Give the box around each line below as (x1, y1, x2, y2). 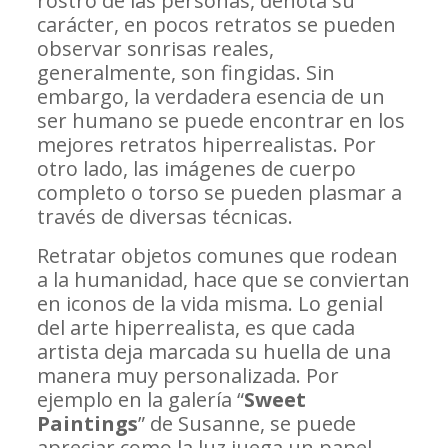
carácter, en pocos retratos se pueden (36, 11, 396, 39)
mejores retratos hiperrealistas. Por (36, 131, 376, 159)
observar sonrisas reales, (36, 35, 274, 63)
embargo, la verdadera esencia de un (36, 83, 385, 111)
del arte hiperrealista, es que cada (36, 314, 355, 342)
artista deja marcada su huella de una (36, 338, 391, 366)
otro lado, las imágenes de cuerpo (36, 155, 356, 183)
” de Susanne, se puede (137, 410, 356, 438)
